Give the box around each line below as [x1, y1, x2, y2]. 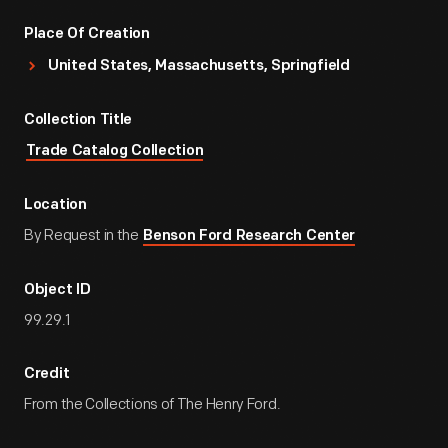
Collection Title [24, 113, 133, 128]
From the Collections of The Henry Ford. [24, 395, 281, 414]
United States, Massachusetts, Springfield [48, 59, 350, 74]
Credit [24, 367, 70, 382]
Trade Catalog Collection [25, 144, 204, 159]
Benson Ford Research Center [143, 229, 356, 244]
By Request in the [24, 226, 142, 245]
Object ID [24, 283, 91, 298]
